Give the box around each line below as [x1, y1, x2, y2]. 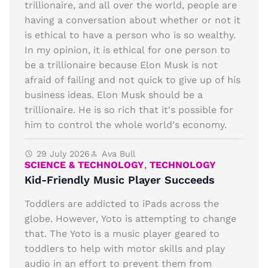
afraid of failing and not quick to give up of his [25, 74, 240, 86]
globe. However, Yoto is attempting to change [25, 212, 236, 224]
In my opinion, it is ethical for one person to [25, 44, 230, 56]
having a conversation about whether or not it [25, 14, 240, 26]
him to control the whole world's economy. [25, 119, 227, 131]
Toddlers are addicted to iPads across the [25, 197, 219, 209]
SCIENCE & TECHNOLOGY [25, 159, 144, 171]
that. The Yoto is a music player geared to [25, 227, 220, 239]
